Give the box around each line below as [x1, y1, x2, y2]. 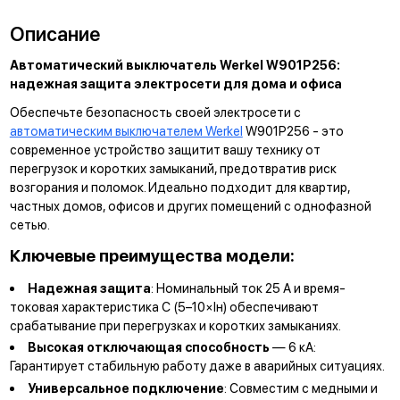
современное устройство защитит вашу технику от [9, 142, 321, 158]
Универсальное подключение [28, 380, 225, 396]
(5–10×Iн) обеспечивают [172, 298, 319, 314]
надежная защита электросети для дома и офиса [9, 76, 342, 92]
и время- [294, 279, 346, 296]
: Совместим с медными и [224, 380, 379, 396]
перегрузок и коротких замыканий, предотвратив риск [9, 161, 337, 177]
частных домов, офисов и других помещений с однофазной [9, 198, 371, 214]
